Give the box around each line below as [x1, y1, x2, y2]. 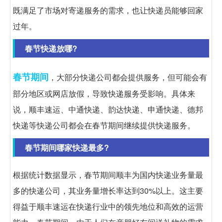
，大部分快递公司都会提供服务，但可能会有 [49, 71, 207, 83]
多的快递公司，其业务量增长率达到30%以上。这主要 [13, 184, 203, 196]
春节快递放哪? [25, 42, 77, 54]
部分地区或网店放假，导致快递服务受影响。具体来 [13, 87, 195, 99]
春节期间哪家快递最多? [25, 141, 109, 153]
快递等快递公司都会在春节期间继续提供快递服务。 [13, 119, 195, 131]
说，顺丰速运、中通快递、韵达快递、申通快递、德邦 [13, 103, 203, 115]
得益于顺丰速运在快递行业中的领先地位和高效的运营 [13, 200, 203, 212]
